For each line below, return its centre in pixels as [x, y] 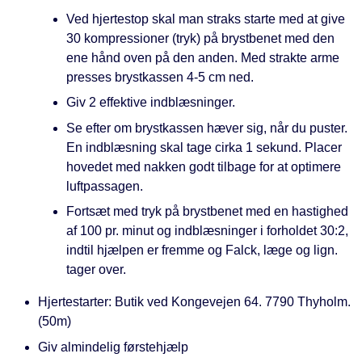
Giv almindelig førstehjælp [113, 347]
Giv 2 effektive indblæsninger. [151, 103]
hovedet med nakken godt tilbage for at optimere [204, 166]
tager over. [96, 270]
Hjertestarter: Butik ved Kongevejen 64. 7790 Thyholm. [194, 302]
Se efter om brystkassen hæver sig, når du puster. [207, 128]
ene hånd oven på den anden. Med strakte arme [203, 57]
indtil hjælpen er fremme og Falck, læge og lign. [202, 250]
